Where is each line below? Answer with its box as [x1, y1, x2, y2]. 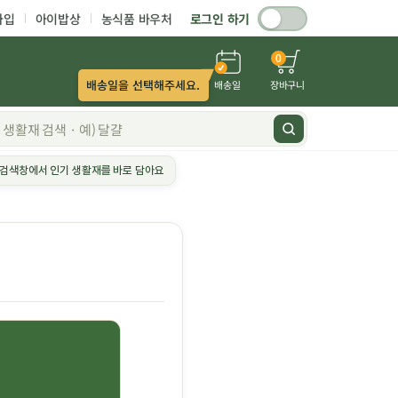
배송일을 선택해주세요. [86, 76, 201, 93]
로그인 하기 [189, 9, 250, 28]
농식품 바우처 [100, 9, 172, 28]
